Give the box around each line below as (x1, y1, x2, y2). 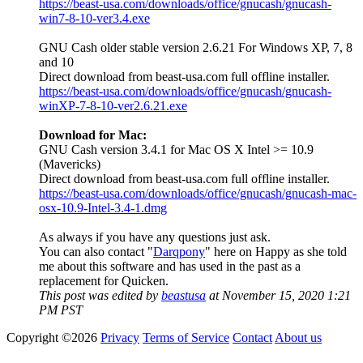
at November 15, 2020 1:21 (206, 288, 351, 303)
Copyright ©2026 (6, 331, 97, 345)
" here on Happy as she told (205, 245, 347, 259)
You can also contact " (39, 245, 153, 259)
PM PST (39, 303, 83, 318)
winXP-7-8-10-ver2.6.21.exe (39, 99, 187, 113)
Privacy (100, 331, 139, 345)
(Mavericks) (39, 157, 100, 172)
